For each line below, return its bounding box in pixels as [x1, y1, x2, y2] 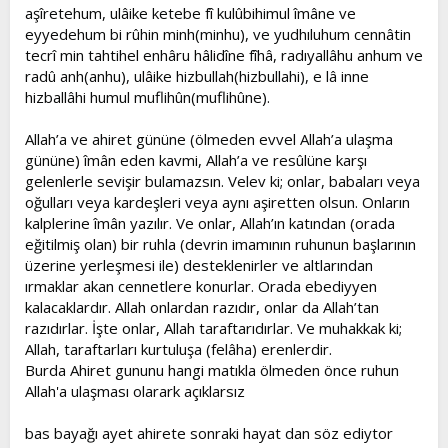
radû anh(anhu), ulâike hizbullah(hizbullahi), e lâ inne [25, 65, 369, 86]
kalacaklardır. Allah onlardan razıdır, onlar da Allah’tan [25, 296, 379, 317]
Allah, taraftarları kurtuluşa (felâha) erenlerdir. [25, 338, 332, 359]
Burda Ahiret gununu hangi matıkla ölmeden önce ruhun [25, 359, 399, 380]
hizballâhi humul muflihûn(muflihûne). [25, 86, 270, 107]
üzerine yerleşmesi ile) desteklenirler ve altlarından [25, 254, 373, 275]
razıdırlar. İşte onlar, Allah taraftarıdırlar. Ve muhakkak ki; [25, 317, 402, 338]
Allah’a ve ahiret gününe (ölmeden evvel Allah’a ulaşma [25, 128, 393, 149]
